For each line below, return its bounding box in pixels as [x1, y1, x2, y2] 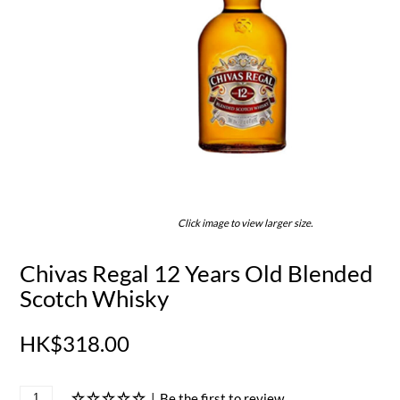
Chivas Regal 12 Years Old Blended [20, 259, 374, 288]
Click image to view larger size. [177, 217, 312, 229]
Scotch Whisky [20, 284, 170, 313]
